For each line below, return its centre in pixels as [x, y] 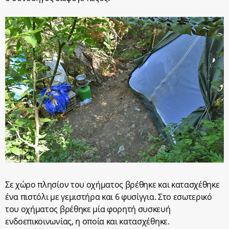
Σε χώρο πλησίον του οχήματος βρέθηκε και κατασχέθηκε [112, 184]
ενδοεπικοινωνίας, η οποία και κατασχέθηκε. [87, 221]
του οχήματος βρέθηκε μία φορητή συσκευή [88, 209]
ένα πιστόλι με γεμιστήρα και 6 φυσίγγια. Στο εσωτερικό [109, 197]
